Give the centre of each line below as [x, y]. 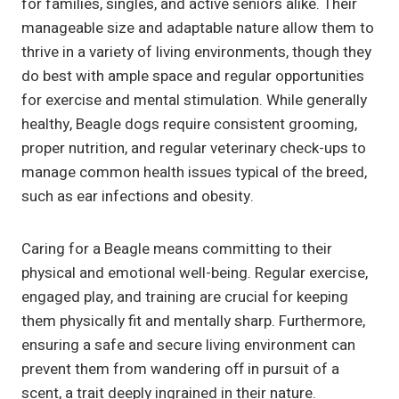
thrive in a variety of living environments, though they [196, 53]
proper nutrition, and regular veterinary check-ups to [194, 149]
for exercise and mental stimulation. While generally [194, 101]
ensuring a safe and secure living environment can [188, 346]
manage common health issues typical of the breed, [194, 173]
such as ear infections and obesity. [138, 197]
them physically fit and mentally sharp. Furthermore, [193, 322]
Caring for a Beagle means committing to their [177, 249]
